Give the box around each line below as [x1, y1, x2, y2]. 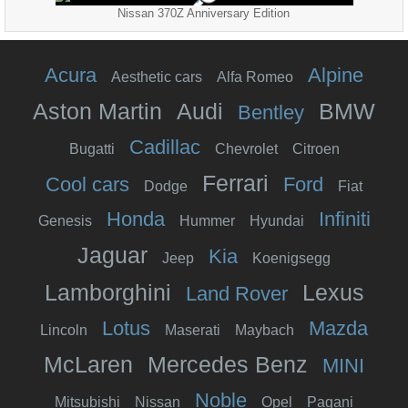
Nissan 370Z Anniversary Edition [117, 5, 291, 20]
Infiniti [318, 207, 371, 230]
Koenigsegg [252, 250, 331, 266]
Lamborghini [44, 279, 171, 305]
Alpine [308, 63, 363, 87]
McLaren [44, 351, 133, 377]
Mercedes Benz [148, 351, 308, 377]
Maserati [165, 321, 220, 338]
